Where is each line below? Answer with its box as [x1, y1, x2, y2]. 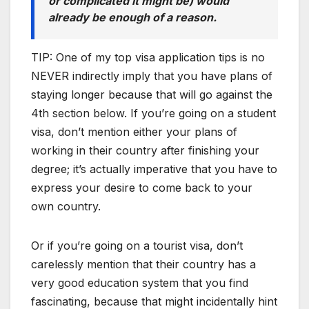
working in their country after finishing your [31, 143, 259, 157]
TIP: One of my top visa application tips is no [31, 50, 265, 64]
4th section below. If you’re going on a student [31, 106, 276, 120]
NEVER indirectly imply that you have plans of [31, 68, 272, 83]
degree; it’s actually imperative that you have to [31, 161, 277, 176]
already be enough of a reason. [48, 10, 217, 24]
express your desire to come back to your [31, 180, 252, 195]
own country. [31, 199, 101, 213]
